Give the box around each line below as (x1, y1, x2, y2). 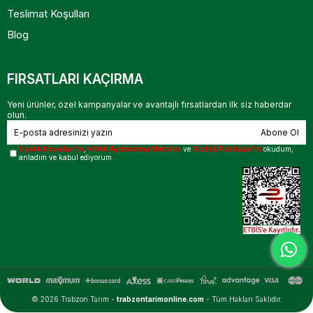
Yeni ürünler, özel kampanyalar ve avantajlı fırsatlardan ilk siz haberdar (7, 99, 291, 110)
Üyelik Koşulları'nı (19, 145, 85, 153)
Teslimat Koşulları (7, 7, 89, 20)
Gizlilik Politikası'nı (193, 145, 262, 153)
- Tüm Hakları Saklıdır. (205, 295, 282, 304)
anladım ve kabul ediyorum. (19, 153, 115, 161)
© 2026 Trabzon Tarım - (31, 295, 115, 304)
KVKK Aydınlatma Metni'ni (88, 145, 182, 153)
